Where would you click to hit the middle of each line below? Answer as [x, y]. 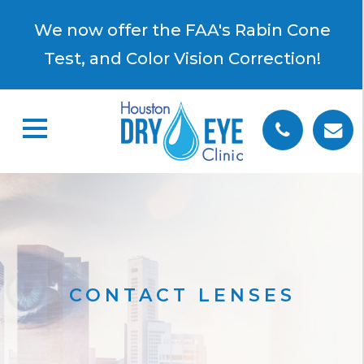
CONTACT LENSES [182, 295]
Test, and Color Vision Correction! [182, 58]
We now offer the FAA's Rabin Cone [182, 30]
